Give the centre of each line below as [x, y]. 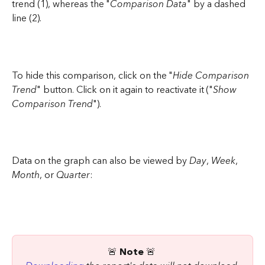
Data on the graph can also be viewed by [101, 161]
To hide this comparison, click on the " [92, 75]
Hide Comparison [212, 75]
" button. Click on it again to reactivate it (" [125, 90]
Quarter [73, 175]
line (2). [27, 18]
